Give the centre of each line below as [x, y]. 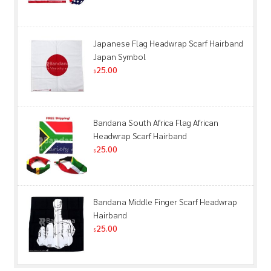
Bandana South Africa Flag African [155, 122]
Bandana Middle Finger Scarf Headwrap [165, 201]
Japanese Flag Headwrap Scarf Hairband [168, 43]
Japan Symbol [119, 56]
